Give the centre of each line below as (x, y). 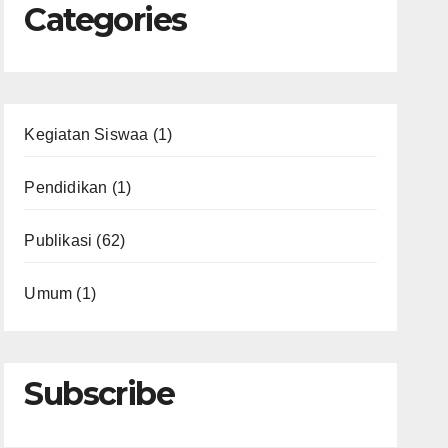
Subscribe (99, 394)
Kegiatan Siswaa (86, 135)
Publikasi (58, 241)
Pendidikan (66, 188)
